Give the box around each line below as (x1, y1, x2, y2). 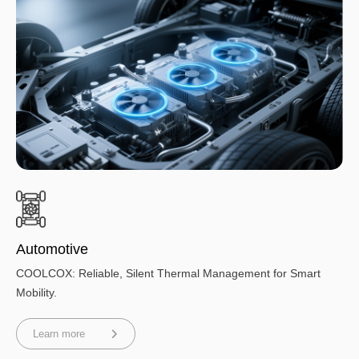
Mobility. (16, 286, 57, 300)
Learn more (33, 328, 85, 341)
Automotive (16, 241, 88, 258)
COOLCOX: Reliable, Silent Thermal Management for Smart (16, 267, 321, 280)
